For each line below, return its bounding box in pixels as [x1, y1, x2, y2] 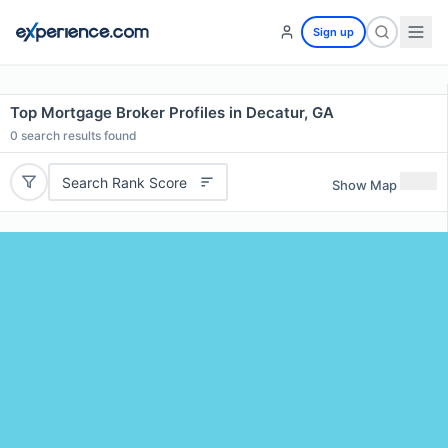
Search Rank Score [61, 173, 187, 191]
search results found [18, 128, 137, 143]
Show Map [332, 176, 397, 193]
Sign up [313, 25, 354, 39]
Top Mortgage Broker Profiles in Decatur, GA [10, 103, 334, 122]
